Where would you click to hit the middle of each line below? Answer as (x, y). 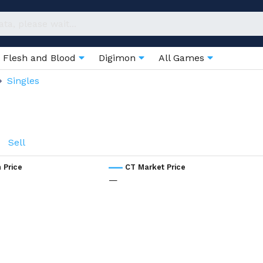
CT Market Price (155, 167)
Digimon (119, 58)
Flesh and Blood (41, 58)
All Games (183, 58)
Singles (23, 81)
